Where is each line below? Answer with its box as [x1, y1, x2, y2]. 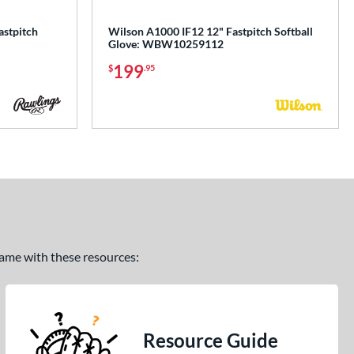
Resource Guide [142, 329, 278, 352]
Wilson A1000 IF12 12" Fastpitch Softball [108, 24, 313, 39]
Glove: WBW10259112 [108, 37, 224, 51]
